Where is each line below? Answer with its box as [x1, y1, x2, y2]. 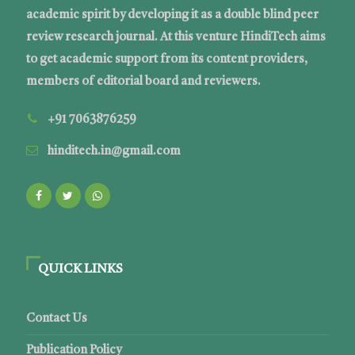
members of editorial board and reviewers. [25, 76, 261, 88]
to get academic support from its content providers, [25, 54, 307, 66]
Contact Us [25, 313, 87, 325]
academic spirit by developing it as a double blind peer [25, 10, 319, 21]
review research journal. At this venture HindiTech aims [25, 32, 326, 44]
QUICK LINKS [37, 263, 123, 276]
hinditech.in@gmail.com [47, 146, 181, 158]
